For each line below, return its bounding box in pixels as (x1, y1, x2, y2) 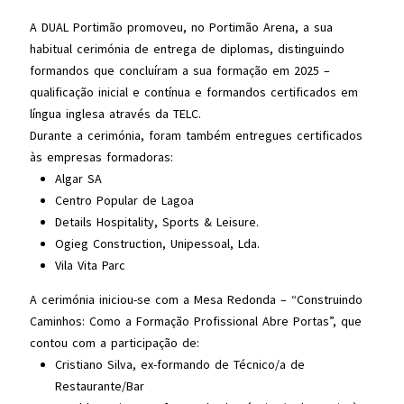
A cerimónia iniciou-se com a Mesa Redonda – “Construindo (29, 291, 363, 308)
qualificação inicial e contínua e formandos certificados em (29, 84, 358, 100)
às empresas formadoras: (29, 149, 173, 165)
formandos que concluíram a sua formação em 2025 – (29, 62, 330, 78)
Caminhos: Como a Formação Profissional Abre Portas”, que (29, 313, 362, 329)
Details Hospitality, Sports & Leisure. (54, 214, 259, 230)
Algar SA (54, 170, 102, 187)
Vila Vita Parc (54, 257, 125, 273)
